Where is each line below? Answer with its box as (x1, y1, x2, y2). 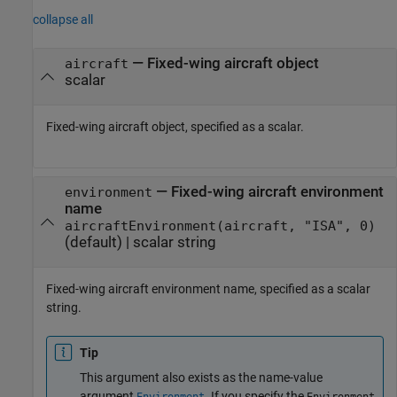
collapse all (33, 12, 93, 27)
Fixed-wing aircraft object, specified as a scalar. (46, 120, 304, 135)
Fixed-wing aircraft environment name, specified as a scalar (46, 282, 370, 297)
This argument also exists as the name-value (80, 370, 323, 385)
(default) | (64, 233, 133, 251)
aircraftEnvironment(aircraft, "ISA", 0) (64, 218, 376, 233)
